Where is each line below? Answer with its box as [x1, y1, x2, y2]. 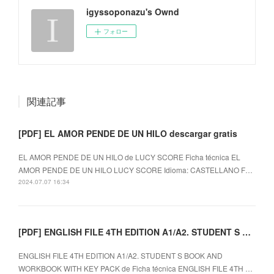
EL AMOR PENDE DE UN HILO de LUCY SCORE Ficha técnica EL [18, 151, 240, 162]
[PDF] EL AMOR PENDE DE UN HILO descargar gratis [18, 127, 237, 139]
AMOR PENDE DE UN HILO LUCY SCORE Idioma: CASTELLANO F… [18, 164, 253, 175]
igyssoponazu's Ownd [86, 5, 179, 18]
